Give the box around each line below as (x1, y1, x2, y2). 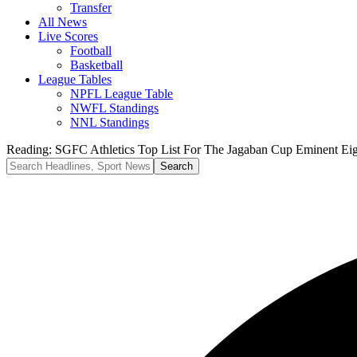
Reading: (6, 143, 52, 156)
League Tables (38, 73, 112, 86)
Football (70, 44, 112, 57)
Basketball (70, 58, 123, 72)
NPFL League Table (70, 87, 173, 100)
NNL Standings (70, 116, 149, 129)
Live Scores (38, 29, 98, 43)
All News (38, 15, 87, 29)
